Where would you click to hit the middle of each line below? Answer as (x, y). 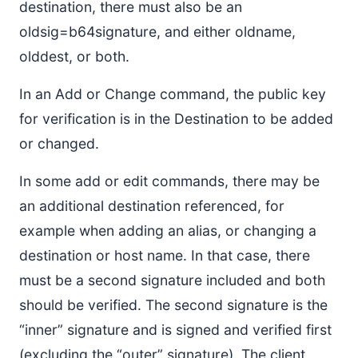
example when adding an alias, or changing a (168, 231)
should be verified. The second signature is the (173, 305)
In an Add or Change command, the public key (173, 94)
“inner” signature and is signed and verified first (175, 330)
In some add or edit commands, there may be (169, 181)
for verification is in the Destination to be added (176, 119)
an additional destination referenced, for (152, 206)
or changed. (59, 143)
